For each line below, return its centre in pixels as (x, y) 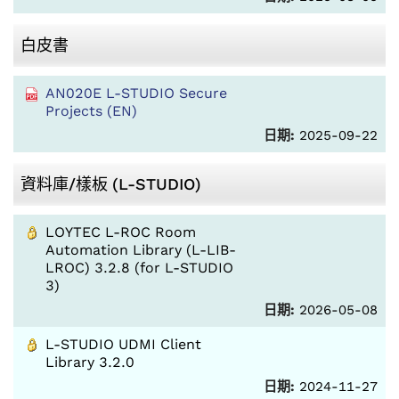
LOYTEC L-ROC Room (121, 232)
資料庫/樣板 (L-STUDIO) (111, 184)
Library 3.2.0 (90, 362)
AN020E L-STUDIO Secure (136, 93)
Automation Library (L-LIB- (141, 250)
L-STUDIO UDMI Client (123, 344)
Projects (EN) (91, 111)
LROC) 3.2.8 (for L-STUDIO (139, 268)
